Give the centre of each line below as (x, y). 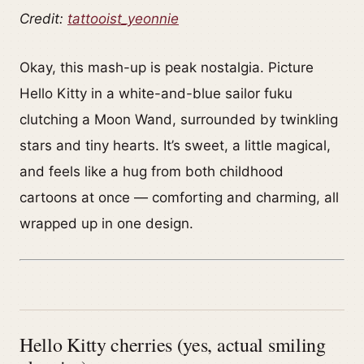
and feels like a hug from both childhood (152, 172)
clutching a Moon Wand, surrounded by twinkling (179, 120)
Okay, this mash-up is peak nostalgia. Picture (167, 68)
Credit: (43, 19)
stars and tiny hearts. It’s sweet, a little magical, (175, 146)
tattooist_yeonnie (123, 19)
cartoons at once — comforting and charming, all (179, 198)
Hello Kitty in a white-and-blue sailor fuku (156, 94)
